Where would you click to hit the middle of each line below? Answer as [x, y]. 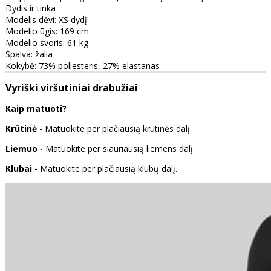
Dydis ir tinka [31, 8]
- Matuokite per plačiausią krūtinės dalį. [116, 129]
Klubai [20, 169]
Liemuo [21, 149]
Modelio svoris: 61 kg [47, 43]
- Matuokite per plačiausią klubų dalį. [106, 169]
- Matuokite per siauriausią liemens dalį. [116, 149]
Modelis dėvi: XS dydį [46, 20]
